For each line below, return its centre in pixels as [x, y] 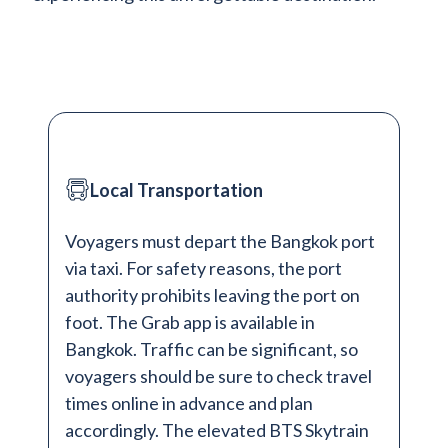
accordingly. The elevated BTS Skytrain [217, 430]
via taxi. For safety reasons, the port [203, 268]
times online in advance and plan [189, 403]
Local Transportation [176, 190]
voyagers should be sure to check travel [218, 376]
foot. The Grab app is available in [190, 322]
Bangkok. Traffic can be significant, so [211, 349]
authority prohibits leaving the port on [212, 295]
